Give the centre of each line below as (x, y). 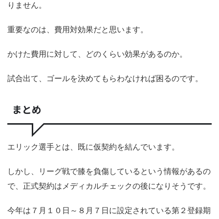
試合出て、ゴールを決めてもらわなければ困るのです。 (105, 78)
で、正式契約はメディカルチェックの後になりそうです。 (109, 186)
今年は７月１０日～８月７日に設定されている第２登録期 (109, 210)
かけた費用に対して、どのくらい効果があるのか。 (97, 54)
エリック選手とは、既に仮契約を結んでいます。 (93, 147)
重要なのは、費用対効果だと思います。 (78, 30)
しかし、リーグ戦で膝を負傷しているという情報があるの (109, 171)
